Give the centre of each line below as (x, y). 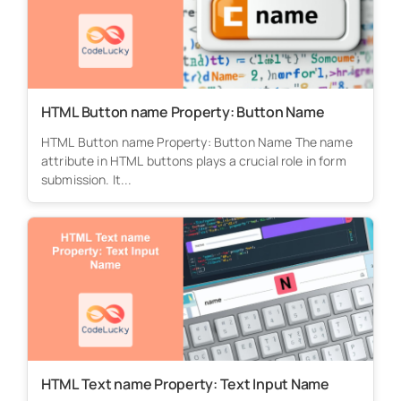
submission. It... (86, 179)
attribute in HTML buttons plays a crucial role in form (193, 160)
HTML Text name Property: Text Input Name (185, 384)
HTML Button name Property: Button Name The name (196, 141)
